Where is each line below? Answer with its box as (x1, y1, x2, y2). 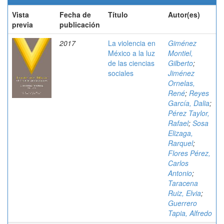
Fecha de (59, 9, 91, 19)
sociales (108, 68, 133, 78)
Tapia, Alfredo (168, 208, 212, 218)
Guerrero (168, 198, 197, 208)
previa (12, 19, 33, 29)
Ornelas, (168, 78, 195, 88)
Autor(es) (168, 9, 200, 19)
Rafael (168, 118, 188, 128)
